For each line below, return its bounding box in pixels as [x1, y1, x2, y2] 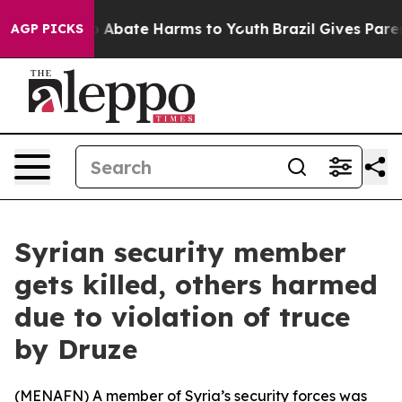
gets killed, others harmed [14, 267, 378, 301]
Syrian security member [14, 235, 346, 269]
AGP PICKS [11, 21, 83, 37]
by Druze [14, 332, 137, 366]
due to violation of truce [14, 300, 350, 334]
